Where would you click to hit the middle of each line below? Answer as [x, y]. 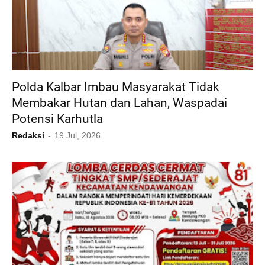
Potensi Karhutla [57, 119]
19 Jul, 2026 [77, 136]
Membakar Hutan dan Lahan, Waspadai [119, 103]
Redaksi [28, 136]
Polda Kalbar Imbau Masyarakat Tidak [116, 87]
